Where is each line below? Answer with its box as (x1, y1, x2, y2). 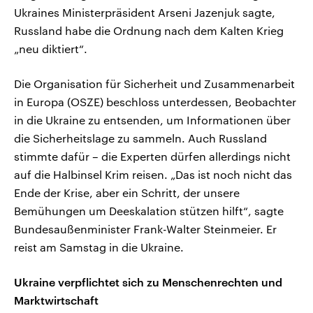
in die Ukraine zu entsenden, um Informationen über (14, 112, 291, 126)
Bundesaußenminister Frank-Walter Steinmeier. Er (14, 221, 277, 235)
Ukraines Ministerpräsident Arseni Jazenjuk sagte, (14, 5, 275, 19)
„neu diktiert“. (14, 41, 87, 55)
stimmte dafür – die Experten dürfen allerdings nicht (14, 149, 291, 163)
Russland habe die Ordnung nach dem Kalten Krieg (14, 23, 284, 37)
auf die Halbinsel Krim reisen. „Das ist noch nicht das (14, 167, 292, 181)
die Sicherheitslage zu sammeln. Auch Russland (14, 131, 267, 145)
